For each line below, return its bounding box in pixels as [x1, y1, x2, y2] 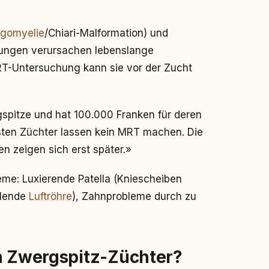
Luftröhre [29, 190, 72, 202]
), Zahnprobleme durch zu [72, 190, 196, 202]
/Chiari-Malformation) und [44, 27, 168, 39]
